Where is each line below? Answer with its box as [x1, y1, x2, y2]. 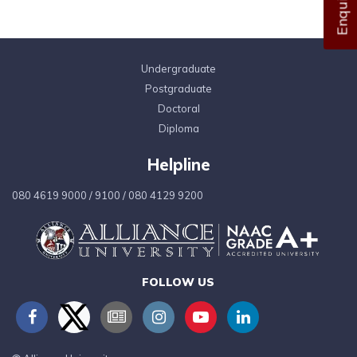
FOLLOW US [142, 275, 214, 290]
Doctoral [157, 102, 200, 115]
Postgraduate [145, 82, 212, 95]
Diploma [158, 122, 199, 135]
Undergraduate [141, 62, 216, 75]
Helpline [147, 155, 210, 175]
